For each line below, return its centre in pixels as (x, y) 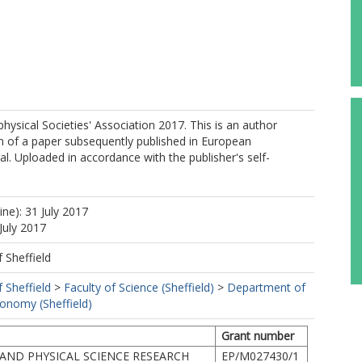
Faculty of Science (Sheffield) (139, 287)
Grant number (258, 336)
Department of (266, 287)
